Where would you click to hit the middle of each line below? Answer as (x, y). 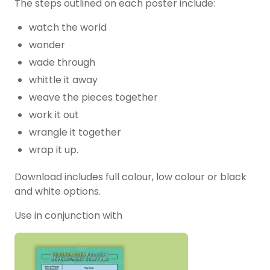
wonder (47, 45)
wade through (62, 63)
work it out (54, 115)
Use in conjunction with (70, 216)
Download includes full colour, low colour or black (130, 177)
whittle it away (63, 80)
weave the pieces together (93, 98)
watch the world (68, 28)
